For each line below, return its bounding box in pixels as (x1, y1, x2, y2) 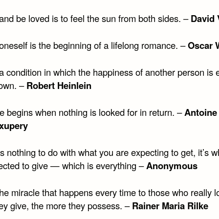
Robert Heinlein (26, 79, 91, 92)
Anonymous (146, 158, 197, 172)
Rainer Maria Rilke (131, 198, 208, 212)
